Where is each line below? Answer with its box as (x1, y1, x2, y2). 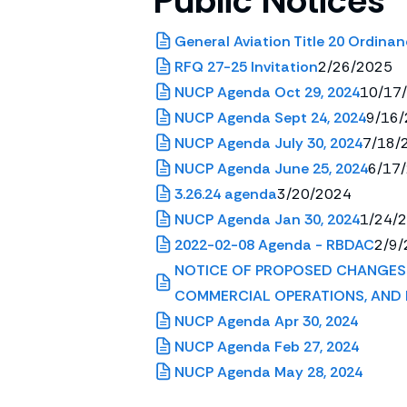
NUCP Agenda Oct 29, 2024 (174, 83, 360, 102)
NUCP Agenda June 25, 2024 (174, 159, 368, 178)
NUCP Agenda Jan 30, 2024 (174, 210, 360, 229)
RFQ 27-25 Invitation (174, 57, 318, 76)
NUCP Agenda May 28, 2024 (174, 362, 362, 382)
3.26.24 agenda (174, 184, 277, 203)
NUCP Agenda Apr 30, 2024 (174, 312, 358, 331)
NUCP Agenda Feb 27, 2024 (174, 337, 359, 356)
